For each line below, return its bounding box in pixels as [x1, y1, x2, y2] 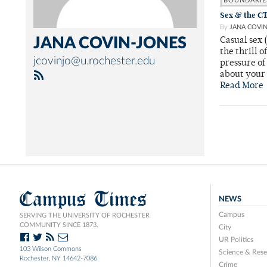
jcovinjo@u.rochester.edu [33, 55, 155, 67]
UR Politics [218, 236, 253, 243]
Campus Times [20, 185, 147, 212]
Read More [220, 82, 263, 91]
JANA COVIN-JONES [33, 35, 187, 51]
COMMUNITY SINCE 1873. [20, 222, 98, 228]
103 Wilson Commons [20, 246, 82, 252]
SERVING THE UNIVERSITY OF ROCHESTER [20, 212, 150, 219]
